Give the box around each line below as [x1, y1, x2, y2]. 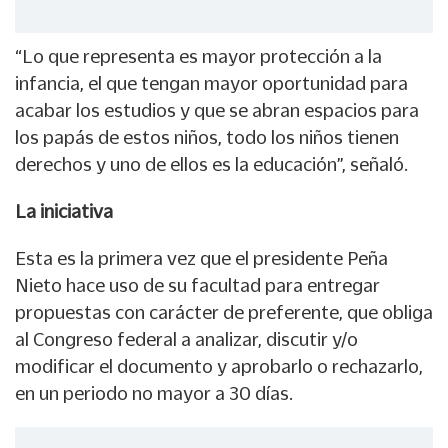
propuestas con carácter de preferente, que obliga [15, 301, 433, 322]
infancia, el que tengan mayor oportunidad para [15, 72, 408, 93]
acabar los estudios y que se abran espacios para [15, 99, 419, 120]
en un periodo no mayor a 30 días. [15, 382, 293, 403]
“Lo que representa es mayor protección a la [15, 45, 382, 66]
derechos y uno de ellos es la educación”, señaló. [15, 153, 408, 174]
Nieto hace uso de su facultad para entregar [15, 274, 380, 295]
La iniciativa [15, 200, 113, 221]
